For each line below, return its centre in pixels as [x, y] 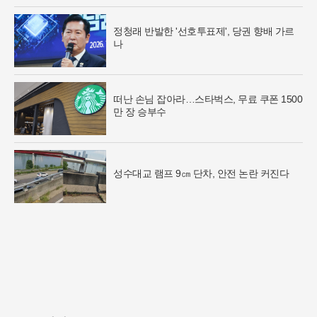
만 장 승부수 [140, 111]
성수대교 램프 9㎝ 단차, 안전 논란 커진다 [201, 173]
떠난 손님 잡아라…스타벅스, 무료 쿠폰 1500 [208, 99]
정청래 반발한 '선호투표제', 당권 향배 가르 [204, 31]
